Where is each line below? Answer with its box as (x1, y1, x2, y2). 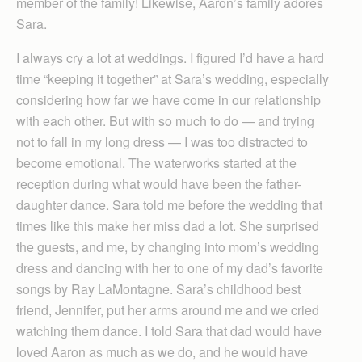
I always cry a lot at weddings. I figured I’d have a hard (16, 48, 324, 67)
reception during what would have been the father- (16, 175, 301, 193)
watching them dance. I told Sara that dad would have (16, 322, 322, 340)
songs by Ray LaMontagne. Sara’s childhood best (16, 280, 301, 298)
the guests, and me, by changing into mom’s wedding (16, 238, 319, 256)
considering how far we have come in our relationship (16, 90, 321, 109)
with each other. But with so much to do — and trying (16, 112, 314, 130)
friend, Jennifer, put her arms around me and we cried (16, 301, 319, 319)
